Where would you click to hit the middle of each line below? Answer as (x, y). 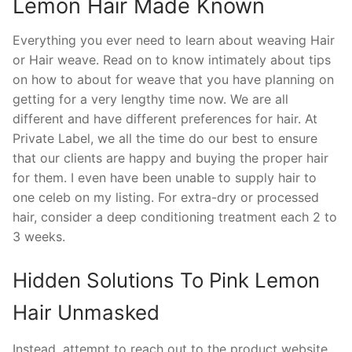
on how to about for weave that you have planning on (173, 79)
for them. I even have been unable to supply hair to (165, 177)
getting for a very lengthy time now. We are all (150, 99)
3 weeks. (39, 236)
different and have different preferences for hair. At (165, 118)
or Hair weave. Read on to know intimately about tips (172, 59)
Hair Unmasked (86, 313)
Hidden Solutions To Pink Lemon (166, 280)
